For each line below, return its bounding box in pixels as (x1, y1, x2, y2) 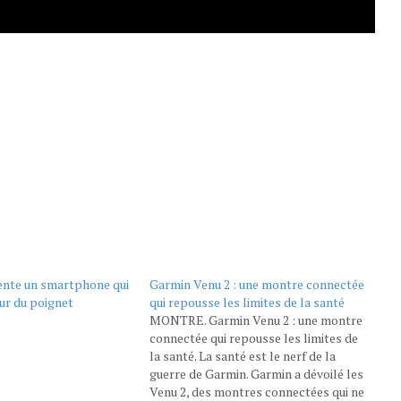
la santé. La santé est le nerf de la (149, 346, 336, 364)
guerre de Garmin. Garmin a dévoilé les (149, 364, 363, 382)
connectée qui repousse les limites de (149, 328, 358, 346)
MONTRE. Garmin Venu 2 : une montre (149, 311, 363, 328)
